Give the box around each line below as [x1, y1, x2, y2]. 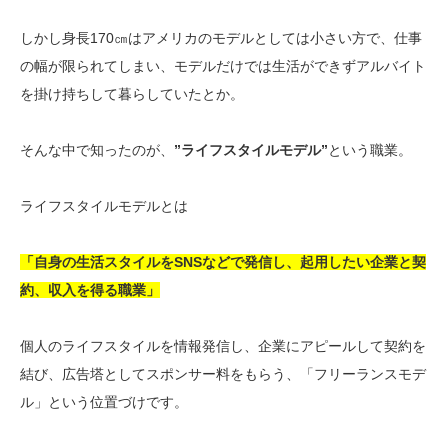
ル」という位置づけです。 [20, 394, 188, 411]
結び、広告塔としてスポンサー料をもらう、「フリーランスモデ [20, 366, 426, 383]
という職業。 [328, 142, 412, 159]
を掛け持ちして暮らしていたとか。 [20, 86, 244, 103]
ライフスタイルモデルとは [20, 198, 188, 215]
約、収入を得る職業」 [20, 282, 160, 299]
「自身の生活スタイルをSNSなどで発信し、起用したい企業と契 [20, 254, 426, 271]
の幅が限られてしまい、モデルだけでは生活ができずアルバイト [20, 58, 426, 75]
